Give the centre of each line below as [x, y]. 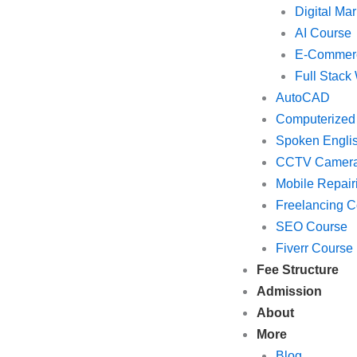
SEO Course [311, 227]
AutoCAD [302, 98]
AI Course [323, 33]
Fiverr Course [314, 248]
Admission [289, 291]
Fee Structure [297, 270]
